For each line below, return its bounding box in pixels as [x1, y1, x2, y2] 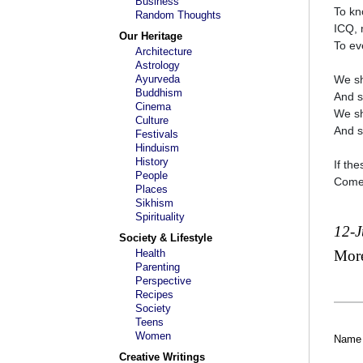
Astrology [135, 59, 180, 71]
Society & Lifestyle [119, 232, 212, 244]
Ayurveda [135, 73, 180, 85]
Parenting [135, 261, 180, 273]
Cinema [135, 100, 171, 113]
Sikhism [135, 197, 173, 209]
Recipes [135, 288, 173, 301]
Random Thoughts [135, 9, 221, 21]
